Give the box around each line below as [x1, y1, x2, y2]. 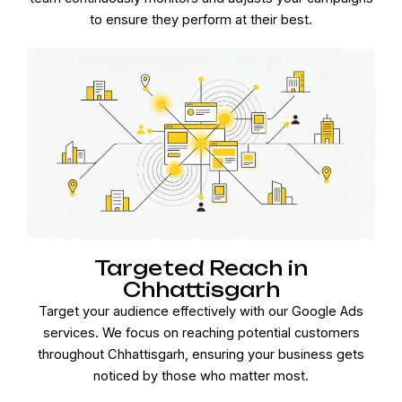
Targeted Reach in [94, 255, 308, 280]
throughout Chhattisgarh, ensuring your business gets [38, 345, 364, 363]
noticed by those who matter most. [93, 367, 309, 384]
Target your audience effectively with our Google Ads [39, 302, 363, 319]
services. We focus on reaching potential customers [42, 324, 360, 341]
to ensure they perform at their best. [90, 12, 312, 29]
